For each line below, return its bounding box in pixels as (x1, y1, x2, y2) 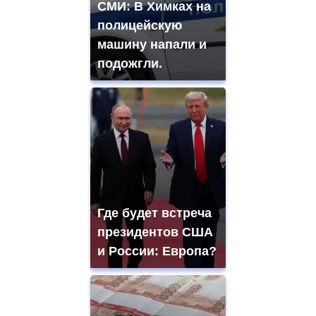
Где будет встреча (97, 205, 212, 220)
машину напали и (97, 37, 207, 51)
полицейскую (97, 18, 182, 32)
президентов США (97, 224, 213, 239)
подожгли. (97, 56, 162, 71)
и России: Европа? (97, 243, 217, 258)
